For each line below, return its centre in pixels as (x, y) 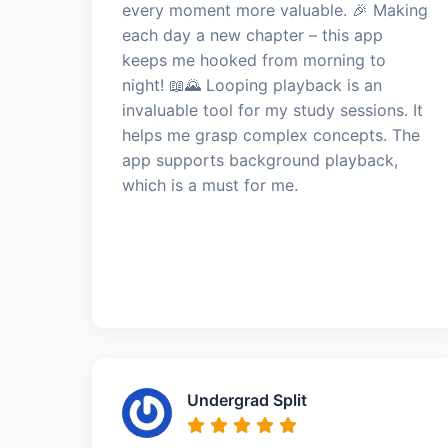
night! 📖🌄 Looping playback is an (252, 84)
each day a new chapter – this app (252, 34)
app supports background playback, (260, 159)
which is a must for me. (210, 184)
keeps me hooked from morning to (254, 59)
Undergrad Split (247, 399)
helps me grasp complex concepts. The (271, 134)
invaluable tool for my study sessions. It (272, 109)
